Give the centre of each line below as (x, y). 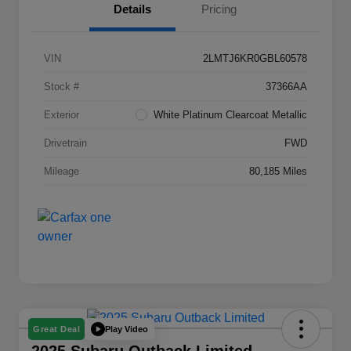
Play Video (127, 329)
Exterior (62, 114)
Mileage (62, 171)
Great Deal (56, 329)
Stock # (62, 86)
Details (132, 9)
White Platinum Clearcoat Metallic (230, 114)
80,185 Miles (278, 171)
